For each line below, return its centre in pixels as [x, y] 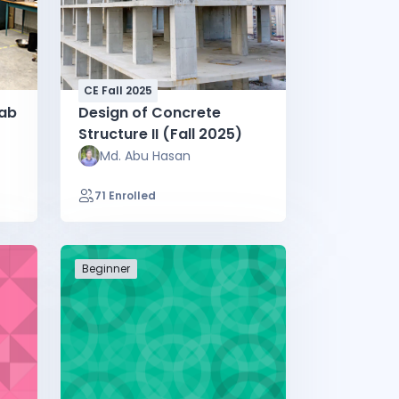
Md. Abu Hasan [145, 155]
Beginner [106, 268]
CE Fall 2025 [118, 90]
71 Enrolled [125, 195]
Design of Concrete [150, 112]
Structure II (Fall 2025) [160, 134]
